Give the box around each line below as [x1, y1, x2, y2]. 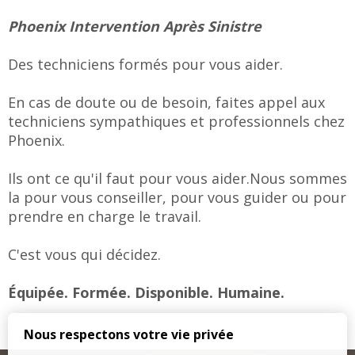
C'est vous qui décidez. [8, 245, 161, 264]
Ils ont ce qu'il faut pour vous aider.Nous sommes [8, 169, 347, 188]
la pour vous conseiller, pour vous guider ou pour [8, 188, 346, 207]
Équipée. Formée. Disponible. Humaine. [8, 283, 284, 302]
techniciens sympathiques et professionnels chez [8, 112, 345, 131]
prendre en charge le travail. [8, 207, 201, 226]
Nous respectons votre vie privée [24, 326, 234, 343]
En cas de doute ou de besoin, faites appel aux [8, 93, 325, 112]
